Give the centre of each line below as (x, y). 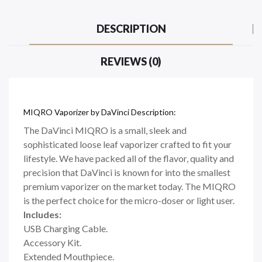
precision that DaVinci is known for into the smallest (127, 172)
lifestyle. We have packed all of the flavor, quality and (129, 158)
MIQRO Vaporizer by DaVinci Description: (100, 112)
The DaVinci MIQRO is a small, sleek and (105, 130)
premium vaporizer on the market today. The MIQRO (130, 186)
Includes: (42, 214)
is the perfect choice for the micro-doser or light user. (129, 200)
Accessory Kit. (52, 242)
